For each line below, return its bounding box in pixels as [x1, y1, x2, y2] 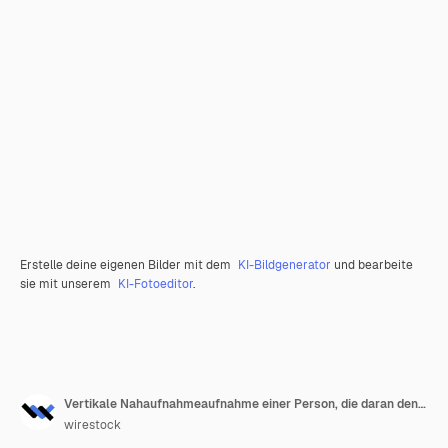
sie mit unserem [20, 276, 114, 292]
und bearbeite [331, 257, 413, 273]
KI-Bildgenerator [238, 257, 331, 273]
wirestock [64, 417, 121, 433]
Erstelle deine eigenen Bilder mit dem [20, 257, 234, 273]
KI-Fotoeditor [118, 276, 193, 292]
